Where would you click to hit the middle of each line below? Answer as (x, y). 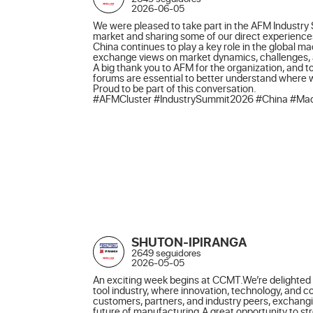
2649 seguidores (166, 253)
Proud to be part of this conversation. (175, 88)
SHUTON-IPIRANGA (189, 242)
